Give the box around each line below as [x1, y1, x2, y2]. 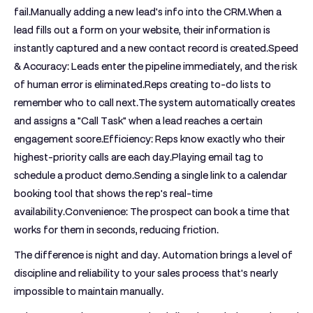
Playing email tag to [172, 152, 263, 163]
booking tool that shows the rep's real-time [14, 188, 212, 199]
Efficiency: [103, 133, 153, 145]
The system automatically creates [138, 97, 296, 108]
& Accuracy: [14, 61, 69, 72]
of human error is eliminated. [14, 79, 145, 90]
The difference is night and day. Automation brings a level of [14, 249, 293, 261]
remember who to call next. [14, 97, 138, 108]
